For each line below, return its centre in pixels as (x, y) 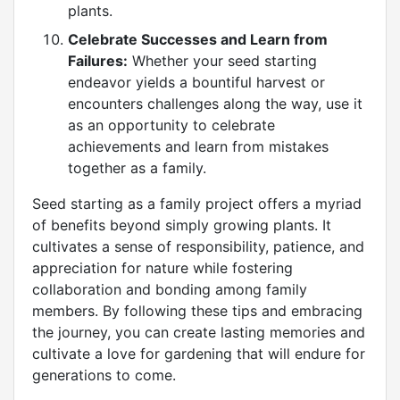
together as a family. (137, 168)
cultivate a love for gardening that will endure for (199, 354)
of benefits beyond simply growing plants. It (182, 225)
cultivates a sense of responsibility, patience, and (198, 247)
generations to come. (104, 375)
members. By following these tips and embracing (197, 311)
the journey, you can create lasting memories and (199, 333)
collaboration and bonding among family (170, 290)
